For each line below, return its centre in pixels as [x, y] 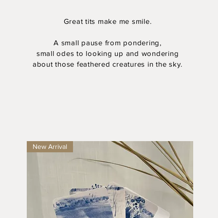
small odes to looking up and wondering [108, 53]
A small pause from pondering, [108, 43]
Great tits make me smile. [108, 21]
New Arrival [50, 146]
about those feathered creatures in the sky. [108, 64]
